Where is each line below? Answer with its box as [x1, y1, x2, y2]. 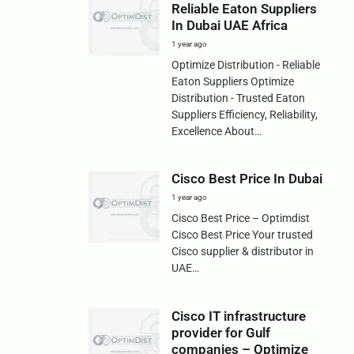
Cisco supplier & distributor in [171, 245, 314, 258]
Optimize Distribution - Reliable [171, 58, 320, 72]
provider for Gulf [171, 324, 270, 341]
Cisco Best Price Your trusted [171, 228, 313, 242]
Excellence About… [171, 125, 262, 138]
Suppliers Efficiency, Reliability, [171, 108, 318, 122]
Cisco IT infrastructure [171, 307, 306, 324]
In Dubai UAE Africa [171, 17, 288, 34]
